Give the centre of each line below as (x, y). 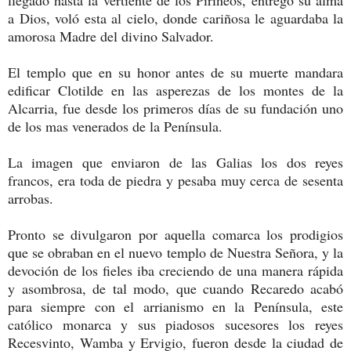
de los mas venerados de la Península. (115, 126)
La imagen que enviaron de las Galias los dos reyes (175, 162)
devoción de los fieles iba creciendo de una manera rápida (175, 270)
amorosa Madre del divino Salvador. (111, 36)
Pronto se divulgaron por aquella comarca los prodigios (175, 234)
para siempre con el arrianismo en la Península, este (175, 306)
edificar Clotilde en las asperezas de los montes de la (175, 90)
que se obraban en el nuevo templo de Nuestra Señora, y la (175, 252)
